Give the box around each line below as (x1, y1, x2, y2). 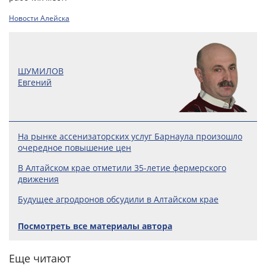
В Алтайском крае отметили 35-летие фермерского (18, 162, 226, 174)
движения (18, 173, 59, 185)
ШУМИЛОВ (18, 65, 64, 77)
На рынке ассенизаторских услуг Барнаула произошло (18, 131, 242, 142)
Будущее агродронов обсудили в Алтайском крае (18, 194, 218, 205)
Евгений (18, 77, 52, 88)
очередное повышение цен (18, 142, 131, 154)
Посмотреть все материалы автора (18, 220, 172, 232)
